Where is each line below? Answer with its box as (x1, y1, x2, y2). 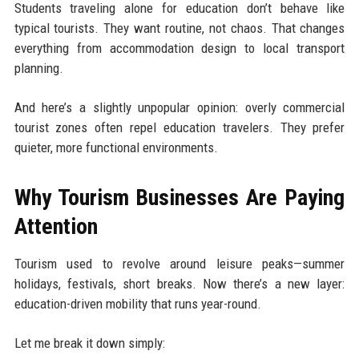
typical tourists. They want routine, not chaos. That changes (14, 20, 345, 37)
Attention (14, 213, 98, 240)
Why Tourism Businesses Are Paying (14, 184, 345, 212)
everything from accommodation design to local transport (14, 40, 345, 57)
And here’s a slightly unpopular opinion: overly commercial (14, 99, 345, 116)
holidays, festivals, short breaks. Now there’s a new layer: (14, 276, 345, 292)
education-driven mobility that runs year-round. (14, 296, 261, 313)
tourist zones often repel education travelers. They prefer (14, 119, 345, 136)
